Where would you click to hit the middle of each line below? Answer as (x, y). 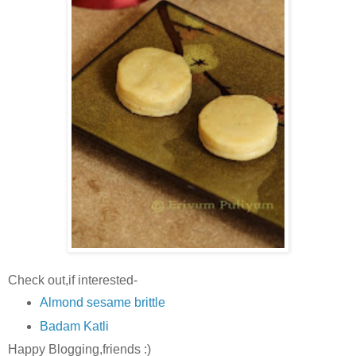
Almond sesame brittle (102, 303)
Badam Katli (74, 327)
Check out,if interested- (73, 280)
